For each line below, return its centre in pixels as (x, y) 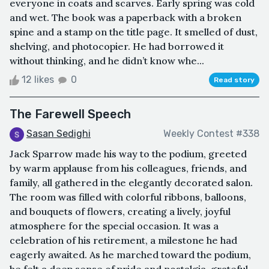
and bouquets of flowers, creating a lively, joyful (120, 211)
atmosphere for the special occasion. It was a (114, 225)
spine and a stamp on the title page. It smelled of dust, (134, 32)
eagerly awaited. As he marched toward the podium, (130, 254)
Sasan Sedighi (59, 133)
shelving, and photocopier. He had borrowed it (117, 46)
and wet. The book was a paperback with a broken (125, 17)
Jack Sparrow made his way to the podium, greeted (128, 153)
